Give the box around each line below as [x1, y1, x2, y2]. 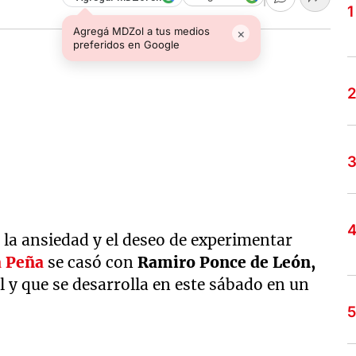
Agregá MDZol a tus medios [73, 24, 211, 37]
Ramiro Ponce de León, [137, 253, 316, 272]
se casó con [48, 253, 138, 272]
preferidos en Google [73, 37, 180, 51]
